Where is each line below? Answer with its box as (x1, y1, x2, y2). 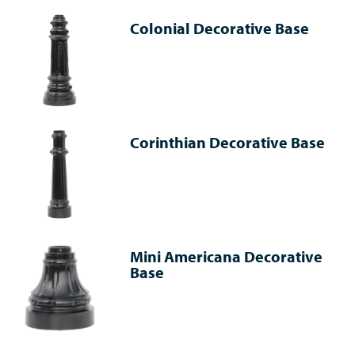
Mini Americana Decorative (130, 246, 323, 266)
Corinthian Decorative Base (130, 132, 326, 152)
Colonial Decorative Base (130, 17, 310, 38)
